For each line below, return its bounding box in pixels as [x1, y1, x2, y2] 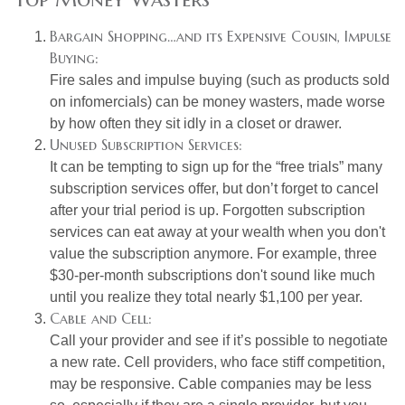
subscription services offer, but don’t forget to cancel [50, 180, 379, 196]
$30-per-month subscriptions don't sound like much [50, 267, 375, 283]
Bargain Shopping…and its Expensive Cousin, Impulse [50, 26, 391, 45]
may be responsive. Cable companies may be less [50, 375, 372, 391]
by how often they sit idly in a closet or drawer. [50, 115, 342, 131]
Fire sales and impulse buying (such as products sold [50, 71, 390, 88]
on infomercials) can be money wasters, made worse [50, 93, 385, 109]
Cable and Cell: [50, 308, 152, 327]
